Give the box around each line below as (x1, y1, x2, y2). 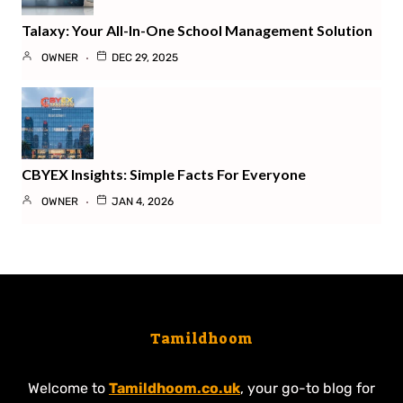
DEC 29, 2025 (112, 50, 178, 64)
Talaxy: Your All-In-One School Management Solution (22, 21, 372, 39)
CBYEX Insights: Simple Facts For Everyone (22, 165, 306, 183)
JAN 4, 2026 (112, 194, 174, 208)
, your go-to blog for (240, 379, 375, 397)
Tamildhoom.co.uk (109, 379, 240, 397)
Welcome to (28, 379, 109, 397)
